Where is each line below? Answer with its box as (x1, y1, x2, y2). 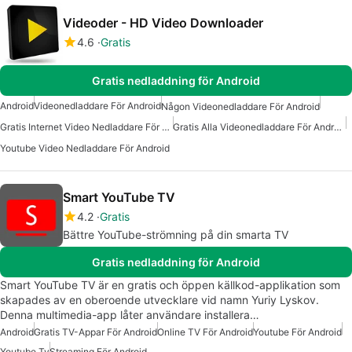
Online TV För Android (157, 325, 253, 338)
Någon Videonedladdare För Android (161, 101, 320, 113)
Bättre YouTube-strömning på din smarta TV (63, 227, 288, 241)
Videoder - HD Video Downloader (63, 15, 263, 31)
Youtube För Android (253, 325, 342, 338)
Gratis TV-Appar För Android (34, 325, 157, 338)
